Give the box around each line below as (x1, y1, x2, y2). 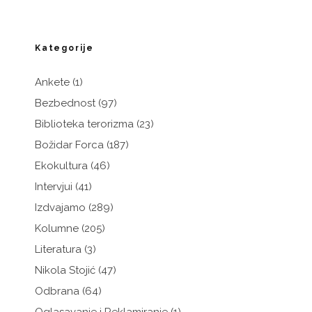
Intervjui (35, 180, 72, 194)
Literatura (35, 243, 81, 256)
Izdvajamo (35, 201, 86, 214)
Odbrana (35, 285, 79, 298)
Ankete (35, 76, 70, 89)
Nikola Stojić (35, 264, 95, 277)
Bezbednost (35, 97, 95, 110)
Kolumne (35, 222, 79, 235)
